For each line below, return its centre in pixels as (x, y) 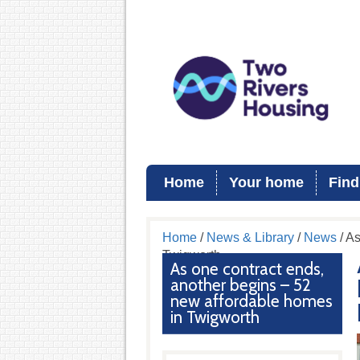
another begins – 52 (240, 285)
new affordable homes (251, 301)
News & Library (250, 237)
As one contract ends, (247, 269)
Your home (266, 182)
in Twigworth (215, 317)
